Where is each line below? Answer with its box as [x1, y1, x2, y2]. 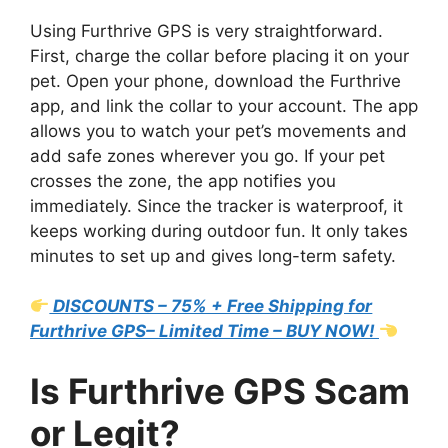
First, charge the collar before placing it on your [30, 45, 409, 66]
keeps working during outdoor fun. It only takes [30, 220, 408, 241]
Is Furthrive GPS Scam [30, 369, 410, 412]
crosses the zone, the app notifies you [30, 170, 336, 191]
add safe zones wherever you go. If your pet [30, 145, 385, 166]
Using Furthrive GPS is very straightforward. [30, 20, 383, 41]
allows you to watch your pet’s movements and [30, 120, 407, 141]
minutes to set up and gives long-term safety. [30, 245, 396, 266]
